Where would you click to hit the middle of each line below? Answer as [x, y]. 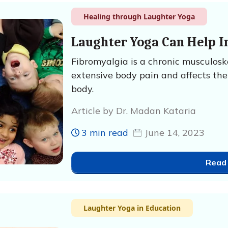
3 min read [105, 133]
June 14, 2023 [174, 133]
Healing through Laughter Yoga [139, 17]
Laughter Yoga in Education [132, 208]
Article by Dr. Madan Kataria [133, 111]
